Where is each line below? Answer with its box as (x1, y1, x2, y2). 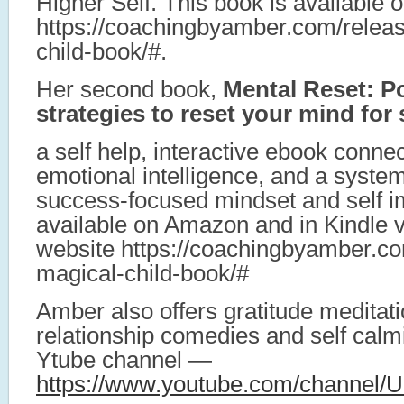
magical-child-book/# (36, 261, 249, 286)
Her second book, (36, 77, 223, 102)
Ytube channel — (36, 347, 212, 372)
